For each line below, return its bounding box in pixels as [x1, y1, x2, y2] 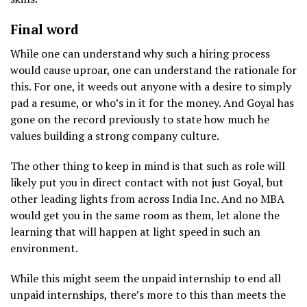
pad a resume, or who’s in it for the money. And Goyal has [10, 95, 294, 110]
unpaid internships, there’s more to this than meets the [10, 286, 286, 302]
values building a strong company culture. [10, 127, 219, 143]
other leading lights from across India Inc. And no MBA [10, 191, 284, 206]
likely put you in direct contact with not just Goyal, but [10, 174, 284, 190]
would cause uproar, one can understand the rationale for [10, 62, 297, 77]
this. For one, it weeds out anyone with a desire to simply [10, 78, 291, 94]
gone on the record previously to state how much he [10, 111, 269, 127]
